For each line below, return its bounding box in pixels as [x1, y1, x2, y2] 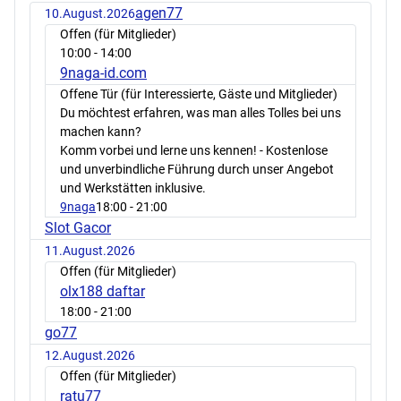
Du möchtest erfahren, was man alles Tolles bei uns [60, 105, 341, 120]
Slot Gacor [45, 218, 111, 236]
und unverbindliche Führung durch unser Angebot [60, 161, 334, 176]
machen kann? [60, 124, 141, 139]
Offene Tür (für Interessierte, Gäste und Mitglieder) [60, 86, 337, 101]
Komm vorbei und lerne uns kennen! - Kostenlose [60, 142, 328, 158]
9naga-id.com [60, 64, 147, 81]
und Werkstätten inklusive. [60, 180, 206, 195]
